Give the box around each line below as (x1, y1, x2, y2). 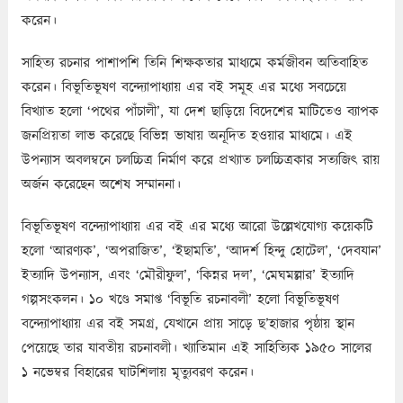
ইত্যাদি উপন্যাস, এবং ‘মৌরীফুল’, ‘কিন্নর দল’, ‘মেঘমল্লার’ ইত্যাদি (21, 265, 354, 285)
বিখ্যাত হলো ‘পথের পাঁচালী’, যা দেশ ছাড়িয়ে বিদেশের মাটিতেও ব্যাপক (21, 102, 379, 121)
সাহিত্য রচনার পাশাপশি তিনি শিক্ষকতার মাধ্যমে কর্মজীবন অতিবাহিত (21, 53, 368, 73)
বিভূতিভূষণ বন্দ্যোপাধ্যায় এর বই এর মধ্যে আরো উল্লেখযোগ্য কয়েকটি (21, 217, 373, 237)
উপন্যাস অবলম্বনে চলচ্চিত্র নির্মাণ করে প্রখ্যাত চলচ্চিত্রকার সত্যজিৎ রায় (21, 150, 380, 170)
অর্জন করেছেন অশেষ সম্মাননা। (21, 175, 181, 194)
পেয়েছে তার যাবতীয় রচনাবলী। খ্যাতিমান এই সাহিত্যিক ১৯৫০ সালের (21, 338, 372, 358)
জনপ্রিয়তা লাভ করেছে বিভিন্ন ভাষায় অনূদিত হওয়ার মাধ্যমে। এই (21, 126, 353, 146)
